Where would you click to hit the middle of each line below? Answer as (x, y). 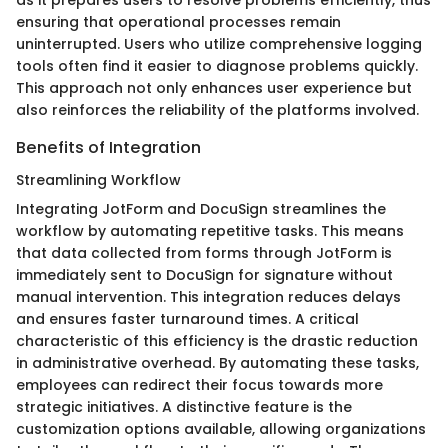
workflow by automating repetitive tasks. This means (210, 230)
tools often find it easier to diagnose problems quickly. (217, 66)
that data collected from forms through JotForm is (204, 252)
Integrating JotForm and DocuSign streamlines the (201, 208)
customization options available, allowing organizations (221, 428)
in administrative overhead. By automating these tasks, (217, 362)
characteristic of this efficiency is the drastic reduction (217, 340)
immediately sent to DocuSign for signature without (204, 274)
